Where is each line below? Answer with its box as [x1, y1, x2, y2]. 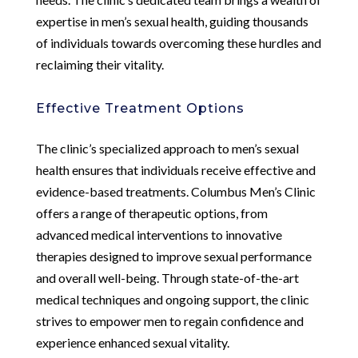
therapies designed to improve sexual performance [35, 248, 312, 264]
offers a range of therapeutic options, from [35, 205, 268, 221]
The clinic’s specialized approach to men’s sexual [35, 140, 299, 156]
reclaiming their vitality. [35, 56, 164, 72]
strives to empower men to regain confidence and [35, 312, 304, 328]
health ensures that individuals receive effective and [35, 161, 316, 177]
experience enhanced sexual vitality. [35, 334, 229, 350]
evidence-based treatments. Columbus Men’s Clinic [35, 183, 316, 199]
